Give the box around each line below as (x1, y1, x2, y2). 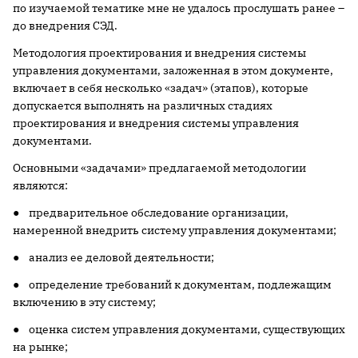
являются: (13, 178, 68, 193)
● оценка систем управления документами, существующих (13, 322, 345, 336)
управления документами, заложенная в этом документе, (13, 63, 333, 78)
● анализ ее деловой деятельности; (13, 250, 214, 265)
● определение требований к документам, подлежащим (13, 277, 332, 292)
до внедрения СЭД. (13, 18, 117, 33)
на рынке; (13, 340, 68, 354)
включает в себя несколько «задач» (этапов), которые (13, 81, 308, 95)
